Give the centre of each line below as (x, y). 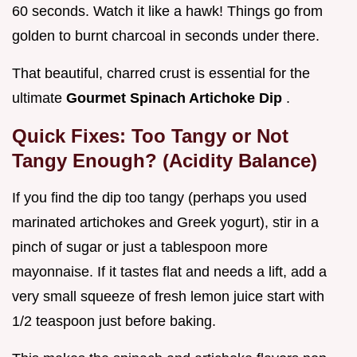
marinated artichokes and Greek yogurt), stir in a (165, 223)
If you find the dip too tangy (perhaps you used (159, 198)
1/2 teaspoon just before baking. (114, 322)
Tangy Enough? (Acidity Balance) (165, 161)
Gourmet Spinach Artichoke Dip (176, 98)
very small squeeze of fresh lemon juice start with (168, 297)
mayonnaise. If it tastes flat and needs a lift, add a (169, 272)
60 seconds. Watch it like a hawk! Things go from (167, 12)
